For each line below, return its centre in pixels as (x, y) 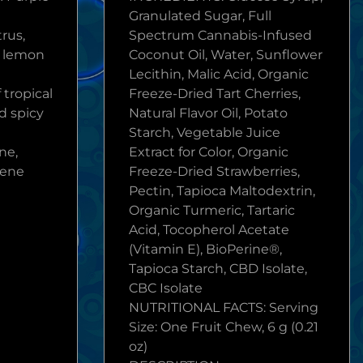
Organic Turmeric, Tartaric (212, 210)
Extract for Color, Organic (209, 152)
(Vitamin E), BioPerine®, (205, 249)
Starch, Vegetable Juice (205, 132)
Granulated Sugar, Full (200, 16)
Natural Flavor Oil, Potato (208, 113)
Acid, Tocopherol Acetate (209, 230)
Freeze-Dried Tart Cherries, (215, 94)
